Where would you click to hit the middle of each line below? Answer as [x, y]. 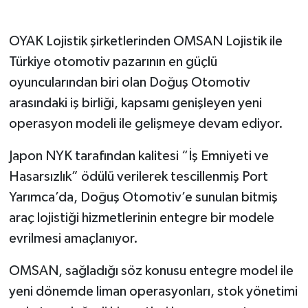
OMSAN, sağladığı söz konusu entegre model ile [151, 271]
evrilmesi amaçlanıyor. [73, 238]
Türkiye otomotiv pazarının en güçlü [113, 62]
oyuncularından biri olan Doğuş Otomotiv [129, 82]
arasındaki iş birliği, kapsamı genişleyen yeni [135, 103]
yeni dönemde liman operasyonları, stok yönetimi [153, 291]
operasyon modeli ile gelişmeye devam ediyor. [146, 123]
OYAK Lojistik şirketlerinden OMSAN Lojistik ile [145, 41]
